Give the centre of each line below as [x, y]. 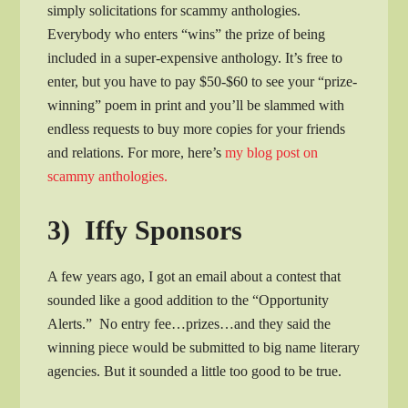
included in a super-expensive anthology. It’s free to [195, 57]
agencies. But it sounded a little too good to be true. [195, 371]
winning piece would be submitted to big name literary [204, 347]
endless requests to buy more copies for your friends [197, 128]
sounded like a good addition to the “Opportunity [189, 300]
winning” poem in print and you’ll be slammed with [196, 105]
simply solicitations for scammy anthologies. [174, 10]
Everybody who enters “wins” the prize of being [187, 34]
